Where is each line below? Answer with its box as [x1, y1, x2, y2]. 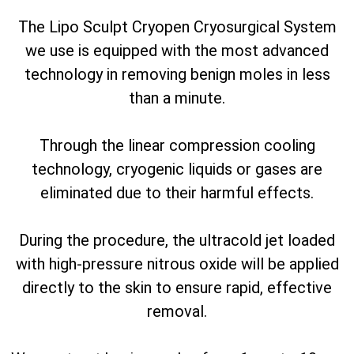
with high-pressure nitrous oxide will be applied [15, 254, 339, 274]
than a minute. [129, 88, 225, 108]
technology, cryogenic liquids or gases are [32, 160, 322, 179]
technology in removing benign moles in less [24, 65, 330, 85]
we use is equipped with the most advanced [25, 41, 329, 61]
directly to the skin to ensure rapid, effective [22, 278, 332, 298]
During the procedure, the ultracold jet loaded [19, 231, 335, 250]
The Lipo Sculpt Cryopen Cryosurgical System [17, 17, 337, 37]
